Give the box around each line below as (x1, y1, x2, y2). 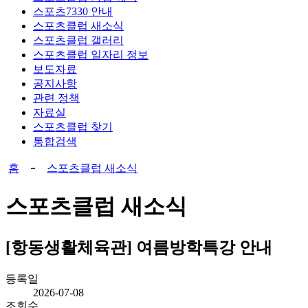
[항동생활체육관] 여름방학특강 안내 (5, 239, 272, 257)
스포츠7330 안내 (33, 5, 113, 18)
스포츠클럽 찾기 (33, 121, 113, 133)
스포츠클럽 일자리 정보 (33, 49, 148, 61)
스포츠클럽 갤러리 (33, 34, 124, 47)
